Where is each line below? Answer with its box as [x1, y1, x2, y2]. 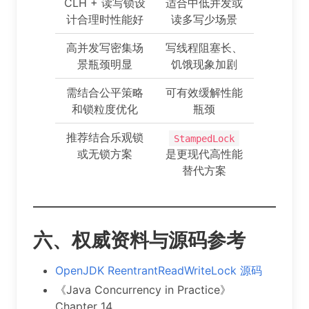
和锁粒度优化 [72, 102, 138, 117]
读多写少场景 [171, 12, 237, 27]
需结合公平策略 [66, 86, 143, 100]
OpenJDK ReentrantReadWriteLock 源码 [55, 263, 262, 278]
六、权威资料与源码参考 [33, 228, 246, 252]
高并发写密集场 [66, 41, 143, 55]
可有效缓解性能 [166, 86, 243, 100]
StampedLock [174, 132, 235, 144]
